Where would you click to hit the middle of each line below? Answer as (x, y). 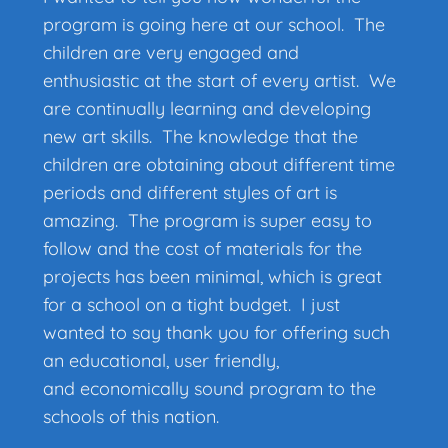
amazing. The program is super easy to (208, 221)
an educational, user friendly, (161, 361)
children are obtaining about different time (219, 165)
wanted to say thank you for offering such (217, 333)
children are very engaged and (171, 53)
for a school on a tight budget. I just (192, 305)
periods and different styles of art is (190, 193)
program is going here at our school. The (214, 25)
